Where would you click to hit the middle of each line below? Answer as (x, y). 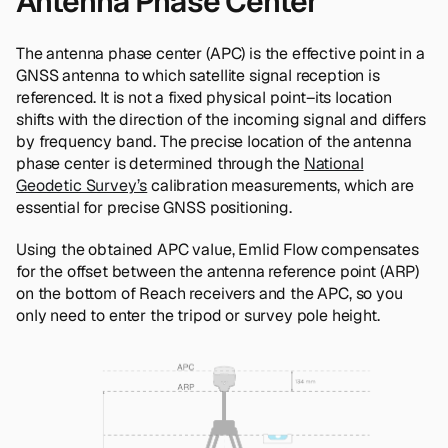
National (333, 163)
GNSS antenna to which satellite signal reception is (198, 75)
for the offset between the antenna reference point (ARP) (218, 271)
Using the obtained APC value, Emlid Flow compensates (217, 249)
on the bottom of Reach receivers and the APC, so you (209, 293)
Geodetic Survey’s (82, 185)
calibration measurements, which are (280, 185)
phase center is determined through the (160, 163)
